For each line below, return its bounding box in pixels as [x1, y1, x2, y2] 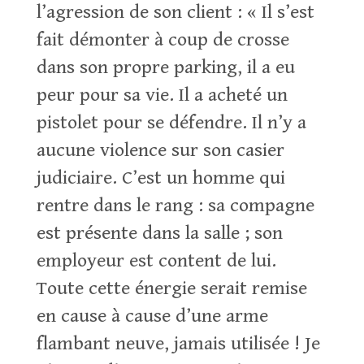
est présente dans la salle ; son [36, 222, 283, 245]
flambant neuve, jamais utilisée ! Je [36, 332, 320, 355]
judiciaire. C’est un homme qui [36, 167, 285, 189]
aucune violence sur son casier [36, 139, 284, 162]
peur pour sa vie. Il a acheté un [36, 84, 288, 106]
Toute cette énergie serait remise [36, 277, 307, 300]
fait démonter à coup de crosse [36, 28, 289, 51]
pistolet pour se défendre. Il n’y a [36, 111, 306, 134]
